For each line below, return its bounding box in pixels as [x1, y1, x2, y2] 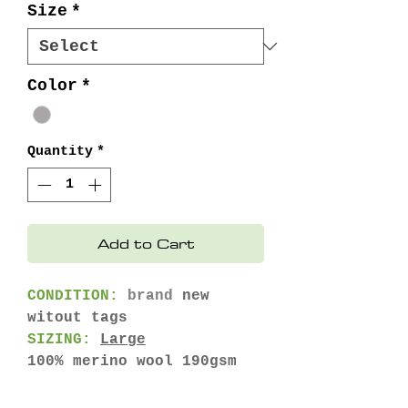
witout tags [27, 310, 127, 327]
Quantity [27, 143, 93, 159]
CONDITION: [27, 288, 118, 305]
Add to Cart [97, 231, 195, 256]
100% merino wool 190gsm [27, 353, 237, 371]
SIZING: [27, 331, 91, 349]
